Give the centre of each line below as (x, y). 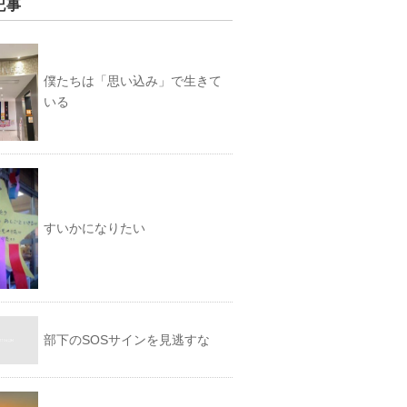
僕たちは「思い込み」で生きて (133, 81)
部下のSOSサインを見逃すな (127, 340)
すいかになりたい (95, 228)
